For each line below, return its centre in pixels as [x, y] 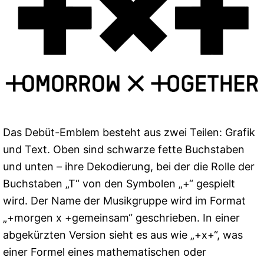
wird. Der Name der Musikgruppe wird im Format [124, 201]
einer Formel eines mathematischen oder [105, 252]
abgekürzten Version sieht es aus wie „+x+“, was [123, 235]
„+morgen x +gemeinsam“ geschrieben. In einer [121, 218]
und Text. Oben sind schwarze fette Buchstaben [124, 150]
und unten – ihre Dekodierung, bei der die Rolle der [129, 167]
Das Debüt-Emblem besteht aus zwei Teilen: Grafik [129, 133]
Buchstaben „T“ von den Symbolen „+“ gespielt [119, 184]
